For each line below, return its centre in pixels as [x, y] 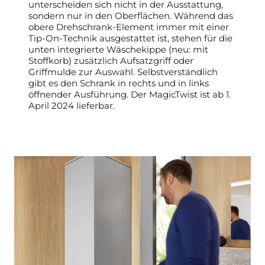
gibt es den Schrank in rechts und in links [119, 83]
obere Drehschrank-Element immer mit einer [129, 27]
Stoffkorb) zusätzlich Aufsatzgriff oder [111, 60]
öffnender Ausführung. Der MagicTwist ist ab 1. [130, 94]
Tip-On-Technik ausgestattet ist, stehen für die [130, 38]
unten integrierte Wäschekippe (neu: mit [118, 49]
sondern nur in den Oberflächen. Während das [131, 15]
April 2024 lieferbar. [72, 105]
